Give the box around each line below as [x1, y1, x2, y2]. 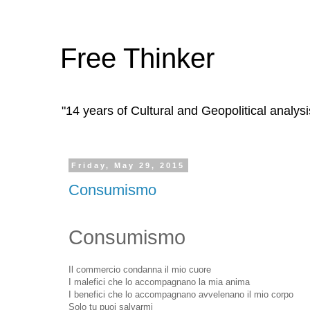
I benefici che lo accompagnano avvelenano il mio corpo [69, 289, 293, 300]
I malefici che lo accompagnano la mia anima [69, 276, 250, 287]
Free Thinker [60, 43, 215, 73]
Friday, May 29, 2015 [71, 161, 185, 170]
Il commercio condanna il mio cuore [69, 264, 211, 275]
